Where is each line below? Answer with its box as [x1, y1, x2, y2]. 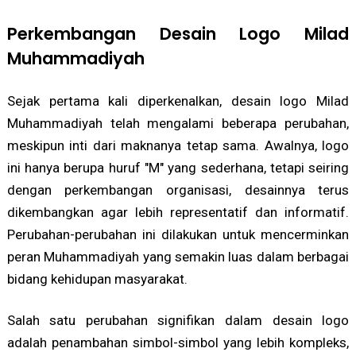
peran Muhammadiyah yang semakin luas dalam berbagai [6, 249, 350, 265]
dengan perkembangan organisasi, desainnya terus [6, 182, 350, 199]
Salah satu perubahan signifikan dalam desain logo [6, 312, 350, 329]
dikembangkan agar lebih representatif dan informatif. [6, 204, 350, 221]
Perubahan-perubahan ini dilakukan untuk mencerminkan [6, 226, 350, 243]
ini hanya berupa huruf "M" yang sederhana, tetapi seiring [6, 160, 350, 176]
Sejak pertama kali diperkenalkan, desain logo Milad [6, 93, 350, 110]
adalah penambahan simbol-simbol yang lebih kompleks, [6, 335, 350, 351]
